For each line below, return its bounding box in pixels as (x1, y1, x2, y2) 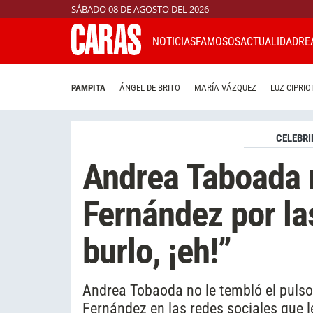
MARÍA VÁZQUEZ (194, 82, 256, 94)
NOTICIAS (152, 34, 196, 48)
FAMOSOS (196, 34, 240, 48)
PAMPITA (71, 82, 105, 94)
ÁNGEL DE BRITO (119, 82, 180, 94)
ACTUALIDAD (240, 34, 298, 48)
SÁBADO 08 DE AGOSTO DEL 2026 (71, 3, 209, 15)
